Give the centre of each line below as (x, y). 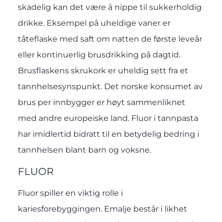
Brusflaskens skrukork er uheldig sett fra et (103, 71)
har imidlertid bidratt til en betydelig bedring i (108, 134)
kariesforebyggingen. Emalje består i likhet (102, 209)
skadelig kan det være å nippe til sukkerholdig (110, 7)
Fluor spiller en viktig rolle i (70, 193)
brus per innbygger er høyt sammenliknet (101, 103)
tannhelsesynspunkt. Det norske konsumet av (110, 87)
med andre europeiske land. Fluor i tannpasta (108, 118)
